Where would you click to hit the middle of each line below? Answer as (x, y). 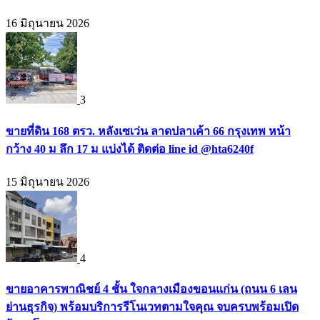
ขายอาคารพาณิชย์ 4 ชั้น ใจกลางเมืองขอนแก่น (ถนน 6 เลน (151, 289)
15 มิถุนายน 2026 (47, 181)
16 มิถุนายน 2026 (47, 24)
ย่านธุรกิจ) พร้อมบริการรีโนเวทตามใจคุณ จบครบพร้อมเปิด (152, 307)
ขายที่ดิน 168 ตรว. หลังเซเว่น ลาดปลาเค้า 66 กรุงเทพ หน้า (148, 131)
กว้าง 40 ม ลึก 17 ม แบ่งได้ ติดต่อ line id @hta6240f (130, 149)
